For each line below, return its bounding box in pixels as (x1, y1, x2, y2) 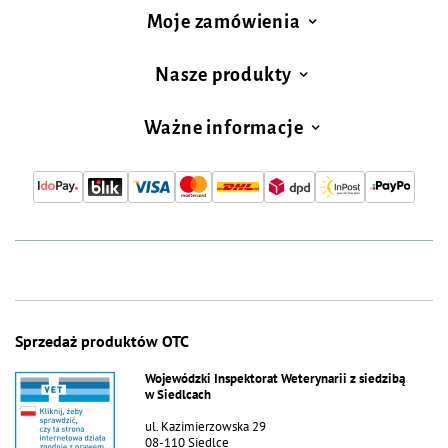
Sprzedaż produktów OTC (15, 330, 189, 351)
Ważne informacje (143, 117, 304, 138)
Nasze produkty (154, 64, 293, 85)
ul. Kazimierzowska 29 (145, 417, 266, 435)
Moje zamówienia (146, 11, 301, 32)
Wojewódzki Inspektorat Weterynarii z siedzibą (145, 369, 405, 387)
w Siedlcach (145, 385, 211, 403)
